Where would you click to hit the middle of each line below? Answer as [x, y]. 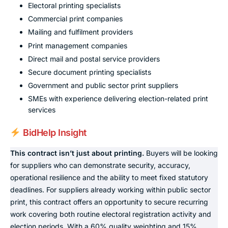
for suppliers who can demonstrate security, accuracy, [100, 165]
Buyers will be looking [181, 153]
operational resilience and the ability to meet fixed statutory [109, 177]
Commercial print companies [75, 19]
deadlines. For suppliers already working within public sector [110, 189]
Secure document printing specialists [90, 72]
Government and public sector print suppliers [103, 85]
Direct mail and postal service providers [94, 59]
